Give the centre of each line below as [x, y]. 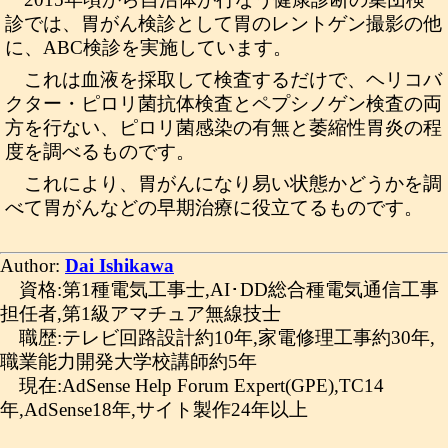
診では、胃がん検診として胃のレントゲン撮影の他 [223, 23]
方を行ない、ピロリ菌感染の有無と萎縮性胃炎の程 [223, 127]
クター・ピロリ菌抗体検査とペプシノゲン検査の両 [223, 103]
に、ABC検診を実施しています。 [148, 47]
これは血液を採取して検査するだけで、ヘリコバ [233, 79]
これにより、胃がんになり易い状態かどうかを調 [233, 183]
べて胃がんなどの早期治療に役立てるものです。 [214, 207]
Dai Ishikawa [119, 265]
